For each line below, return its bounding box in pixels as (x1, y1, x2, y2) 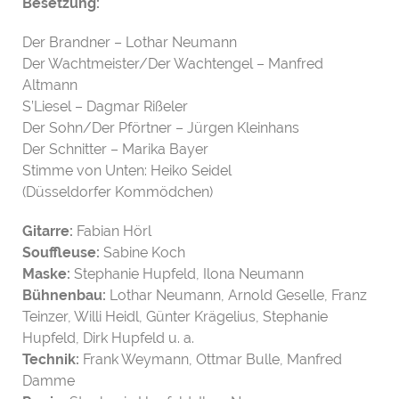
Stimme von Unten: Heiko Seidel (22, 161, 232, 179)
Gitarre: (22, 222, 73, 240)
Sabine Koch (100, 243, 185, 261)
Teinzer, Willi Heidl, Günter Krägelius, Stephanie (22, 307, 328, 325)
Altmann (22, 76, 77, 94)
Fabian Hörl (73, 222, 151, 240)
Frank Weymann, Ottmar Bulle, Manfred (79, 350, 342, 368)
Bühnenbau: (22, 286, 106, 304)
